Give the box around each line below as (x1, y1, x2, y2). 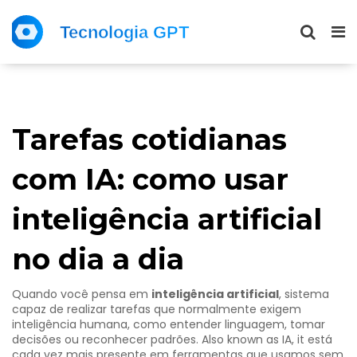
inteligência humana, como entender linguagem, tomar (12, 316, 325, 332)
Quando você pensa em (12, 286, 151, 302)
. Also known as (196, 331, 282, 347)
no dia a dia (12, 241, 184, 277)
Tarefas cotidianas (12, 122, 287, 157)
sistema (284, 286, 329, 302)
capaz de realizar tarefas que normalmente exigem (12, 301, 301, 317)
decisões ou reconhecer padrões (12, 331, 196, 347)
